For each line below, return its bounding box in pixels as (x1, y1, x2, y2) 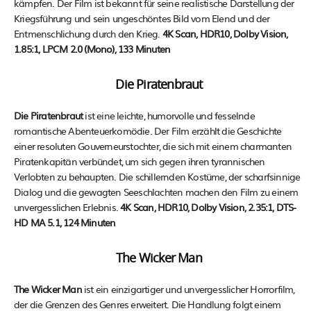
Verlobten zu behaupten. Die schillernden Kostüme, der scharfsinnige (14, 169, 301, 183)
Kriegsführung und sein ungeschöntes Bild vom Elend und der (14, 10, 270, 25)
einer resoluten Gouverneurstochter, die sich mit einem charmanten (14, 138, 292, 153)
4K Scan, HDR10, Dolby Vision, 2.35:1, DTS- (120, 199, 296, 214)
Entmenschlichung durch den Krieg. (14, 26, 162, 40)
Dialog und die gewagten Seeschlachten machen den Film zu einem (14, 184, 299, 199)
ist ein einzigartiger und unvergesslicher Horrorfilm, (81, 281, 295, 296)
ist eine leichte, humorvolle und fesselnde (83, 108, 255, 122)
